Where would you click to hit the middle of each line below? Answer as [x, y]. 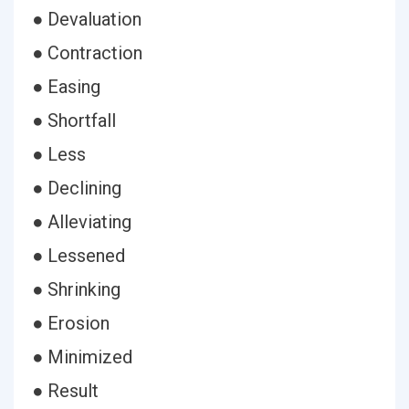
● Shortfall [74, 121]
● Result [65, 391]
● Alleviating [82, 222]
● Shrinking [76, 289]
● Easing [66, 87]
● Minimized [82, 357]
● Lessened [79, 256]
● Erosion [71, 323]
